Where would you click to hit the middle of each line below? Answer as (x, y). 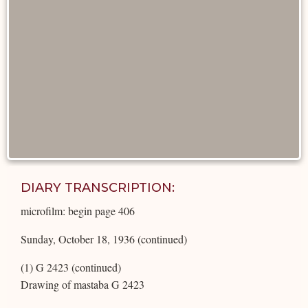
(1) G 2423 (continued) (71, 267)
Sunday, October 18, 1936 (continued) (104, 239)
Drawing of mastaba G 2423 (82, 284)
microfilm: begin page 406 (78, 210)
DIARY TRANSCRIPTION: (98, 187)
